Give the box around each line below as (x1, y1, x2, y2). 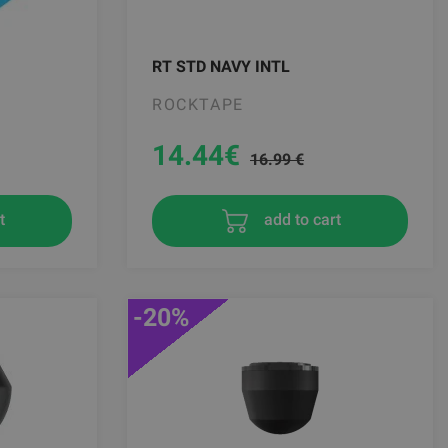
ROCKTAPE (152, 94, 244, 114)
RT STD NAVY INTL (152, 56, 290, 76)
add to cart (259, 209, 341, 229)
